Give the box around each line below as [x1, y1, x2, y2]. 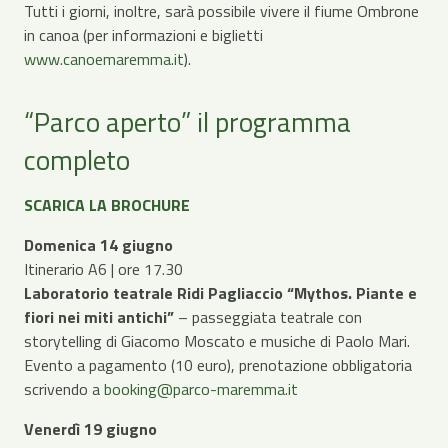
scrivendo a [24, 376, 104, 401]
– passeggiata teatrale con [178, 304, 362, 329]
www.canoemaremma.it [24, 47, 184, 71]
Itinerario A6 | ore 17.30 [24, 256, 183, 281]
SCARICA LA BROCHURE [24, 192, 190, 217]
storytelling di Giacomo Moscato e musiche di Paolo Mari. [24, 328, 410, 353]
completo [24, 139, 130, 181]
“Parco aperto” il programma [24, 101, 351, 143]
